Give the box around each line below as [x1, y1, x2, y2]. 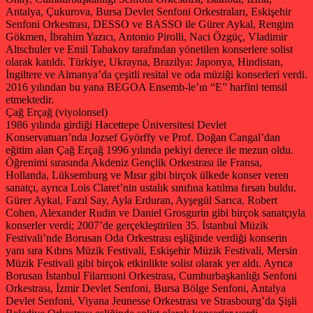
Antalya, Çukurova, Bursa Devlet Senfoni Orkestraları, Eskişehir [6, 5, 291, 17]
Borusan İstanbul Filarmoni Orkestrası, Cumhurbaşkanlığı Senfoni [6, 269, 297, 282]
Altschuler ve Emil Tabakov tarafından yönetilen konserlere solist [6, 43, 293, 55]
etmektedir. [6, 93, 54, 105]
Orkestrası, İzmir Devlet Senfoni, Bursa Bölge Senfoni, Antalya [6, 282, 286, 294]
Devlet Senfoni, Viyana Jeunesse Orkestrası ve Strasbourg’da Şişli [6, 294, 297, 307]
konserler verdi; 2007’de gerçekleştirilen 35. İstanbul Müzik [6, 219, 268, 231]
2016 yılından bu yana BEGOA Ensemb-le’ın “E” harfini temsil [6, 80, 287, 93]
